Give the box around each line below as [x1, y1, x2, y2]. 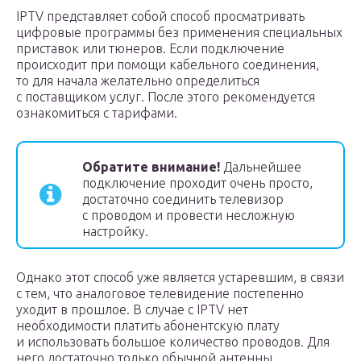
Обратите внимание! [82, 160, 220, 174]
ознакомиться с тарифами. [16, 106, 177, 120]
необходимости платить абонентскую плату [16, 318, 280, 333]
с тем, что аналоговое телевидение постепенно [16, 286, 304, 301]
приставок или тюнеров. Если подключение [16, 41, 284, 56]
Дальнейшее [220, 160, 301, 174]
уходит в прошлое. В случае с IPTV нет [16, 302, 248, 317]
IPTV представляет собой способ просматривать [16, 9, 305, 23]
